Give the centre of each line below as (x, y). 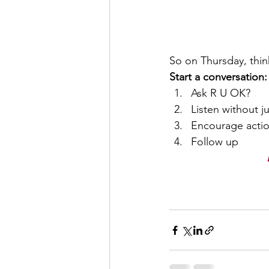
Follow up (215, 142)
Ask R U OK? (221, 93)
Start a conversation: (218, 77)
